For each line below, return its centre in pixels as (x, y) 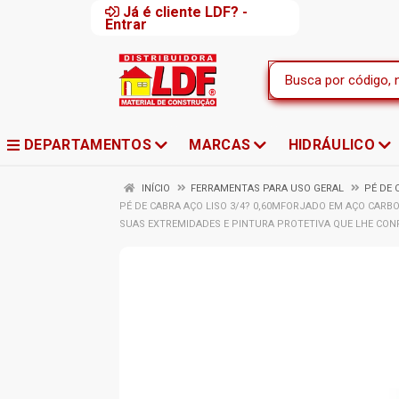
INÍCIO (155, 188)
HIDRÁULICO (331, 145)
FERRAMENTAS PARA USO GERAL (267, 188)
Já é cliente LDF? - (185, 12)
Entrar (126, 24)
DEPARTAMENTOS (88, 145)
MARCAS (220, 145)
